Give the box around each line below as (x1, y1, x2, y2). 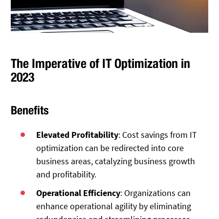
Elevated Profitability (36, 129, 119, 140)
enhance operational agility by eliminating (36, 200, 192, 212)
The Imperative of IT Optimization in (11, 55, 191, 71)
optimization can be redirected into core (36, 142, 184, 153)
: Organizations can (120, 187, 191, 198)
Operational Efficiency (36, 187, 121, 198)
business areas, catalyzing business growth (36, 155, 196, 167)
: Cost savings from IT (118, 129, 197, 140)
